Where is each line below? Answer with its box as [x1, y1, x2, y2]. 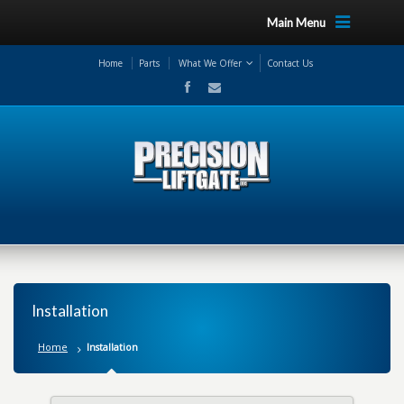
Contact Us [266, 57, 313, 69]
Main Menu [266, 15, 326, 30]
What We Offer [178, 57, 242, 69]
